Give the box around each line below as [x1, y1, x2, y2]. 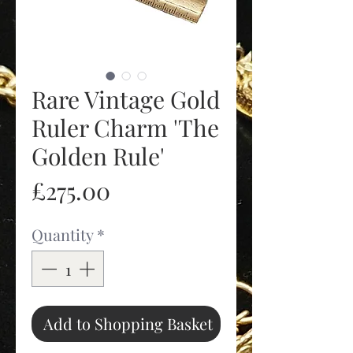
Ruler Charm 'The [32, 112, 219, 143]
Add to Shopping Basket [43, 313, 213, 334]
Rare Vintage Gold [32, 84, 220, 115]
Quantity [32, 224, 94, 245]
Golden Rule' [32, 140, 165, 172]
